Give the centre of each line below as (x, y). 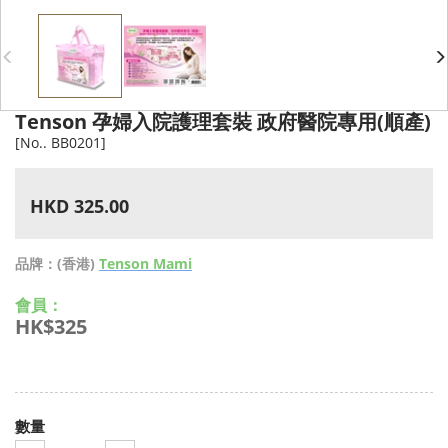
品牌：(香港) (57, 263)
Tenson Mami (145, 263)
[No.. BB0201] (60, 142)
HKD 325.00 (79, 205)
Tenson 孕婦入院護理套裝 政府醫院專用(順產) (223, 121)
